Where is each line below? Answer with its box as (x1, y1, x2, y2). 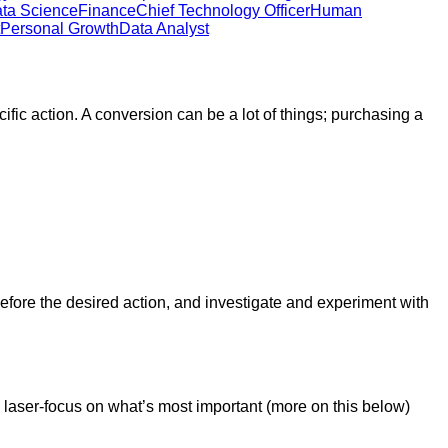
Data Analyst (119, 20, 209, 38)
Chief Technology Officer (136, 2, 310, 20)
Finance (78, 2, 136, 20)
